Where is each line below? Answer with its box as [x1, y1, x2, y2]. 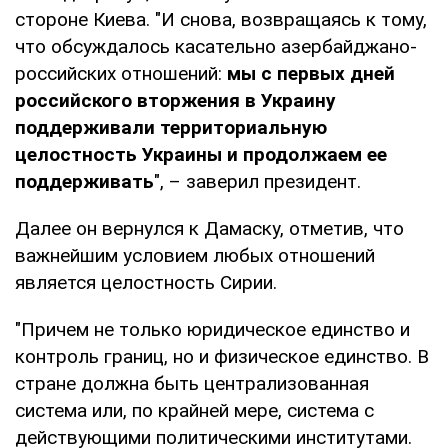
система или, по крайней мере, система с [15, 398, 374, 422]
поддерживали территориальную [15, 115, 327, 139]
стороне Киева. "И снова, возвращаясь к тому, [15, 7, 427, 31]
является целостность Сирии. [15, 270, 277, 294]
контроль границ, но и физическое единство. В [15, 344, 429, 368]
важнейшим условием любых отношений [15, 243, 375, 267]
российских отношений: [15, 61, 227, 85]
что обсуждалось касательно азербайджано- [15, 34, 417, 58]
